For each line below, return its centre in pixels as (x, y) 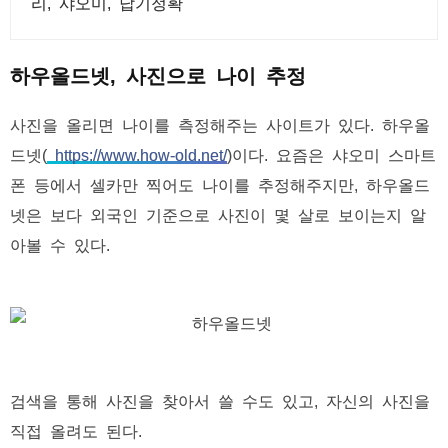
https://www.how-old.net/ (137, 154)
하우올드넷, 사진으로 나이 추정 (158, 74)
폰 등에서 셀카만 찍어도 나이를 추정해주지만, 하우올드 (220, 184)
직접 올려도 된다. (76, 430)
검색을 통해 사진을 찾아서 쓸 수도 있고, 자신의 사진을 (220, 400)
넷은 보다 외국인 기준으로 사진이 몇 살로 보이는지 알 (218, 214)
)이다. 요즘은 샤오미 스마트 (331, 154)
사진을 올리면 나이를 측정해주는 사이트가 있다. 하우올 (220, 124)
